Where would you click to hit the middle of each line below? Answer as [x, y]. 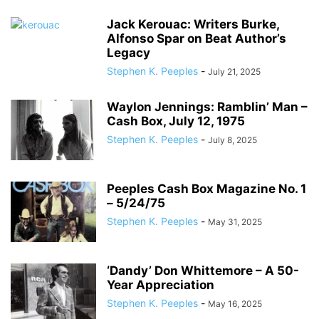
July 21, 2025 [234, 72]
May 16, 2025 [235, 304]
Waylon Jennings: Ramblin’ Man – [207, 107]
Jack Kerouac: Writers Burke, [193, 24]
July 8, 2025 [232, 140]
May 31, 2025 [235, 222]
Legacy [129, 53]
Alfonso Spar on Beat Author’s [197, 38]
